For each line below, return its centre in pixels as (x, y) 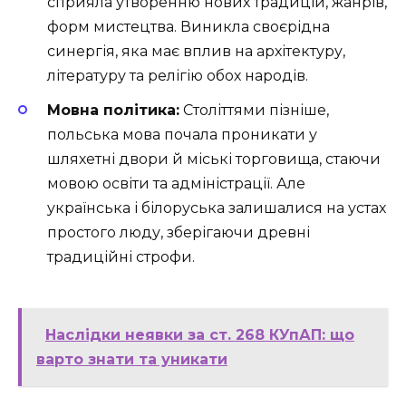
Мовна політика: (113, 111)
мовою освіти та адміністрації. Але (176, 184)
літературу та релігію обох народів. (178, 76)
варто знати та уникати (132, 360)
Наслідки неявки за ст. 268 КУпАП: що (200, 335)
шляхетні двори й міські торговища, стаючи (214, 159)
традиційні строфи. (121, 257)
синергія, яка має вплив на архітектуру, (196, 51)
